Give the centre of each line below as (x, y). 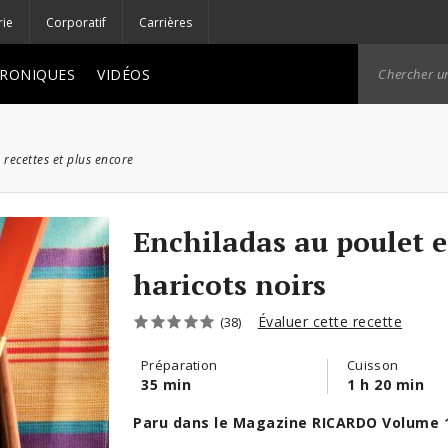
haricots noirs (229, 284)
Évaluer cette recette (330, 321)
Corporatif (76, 22)
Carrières (165, 22)
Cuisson (373, 365)
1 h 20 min (385, 384)
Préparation (179, 365)
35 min (166, 384)
